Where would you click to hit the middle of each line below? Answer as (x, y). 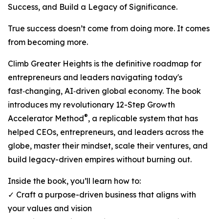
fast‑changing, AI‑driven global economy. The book (104, 91)
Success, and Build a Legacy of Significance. (93, 7)
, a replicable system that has (143, 119)
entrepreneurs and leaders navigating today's (95, 77)
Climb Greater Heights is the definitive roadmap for (105, 64)
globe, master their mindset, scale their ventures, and (108, 146)
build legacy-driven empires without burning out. (100, 160)
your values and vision (50, 208)
